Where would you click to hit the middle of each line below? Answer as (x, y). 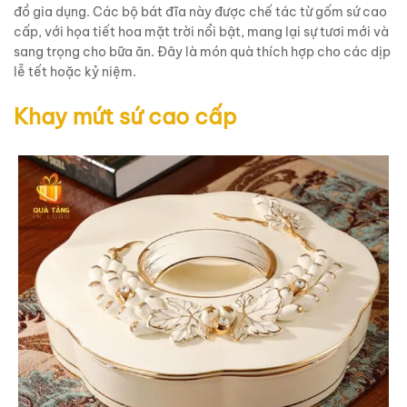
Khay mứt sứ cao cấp (125, 116)
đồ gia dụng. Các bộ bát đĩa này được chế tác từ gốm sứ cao (200, 11)
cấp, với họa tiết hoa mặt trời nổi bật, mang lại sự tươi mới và (201, 31)
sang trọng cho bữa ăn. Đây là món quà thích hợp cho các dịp (202, 51)
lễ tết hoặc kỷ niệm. (75, 71)
